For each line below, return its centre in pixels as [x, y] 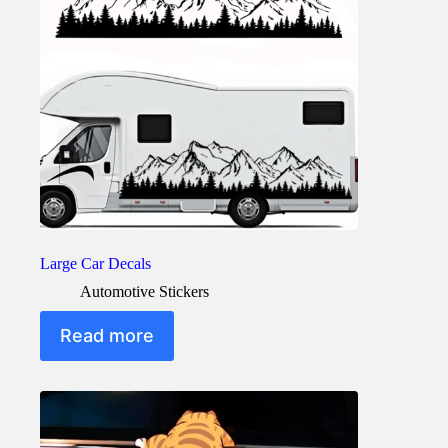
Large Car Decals [95, 263]
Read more [107, 336]
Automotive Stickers [144, 291]
